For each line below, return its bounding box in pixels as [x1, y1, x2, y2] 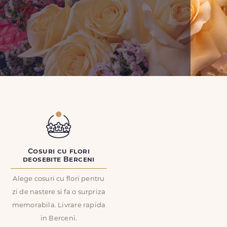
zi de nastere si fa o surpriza [12, 189, 106, 196]
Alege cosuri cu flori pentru [13, 176, 105, 182]
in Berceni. [40, 215, 78, 222]
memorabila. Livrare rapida [12, 202, 106, 209]
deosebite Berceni [23, 156, 95, 164]
